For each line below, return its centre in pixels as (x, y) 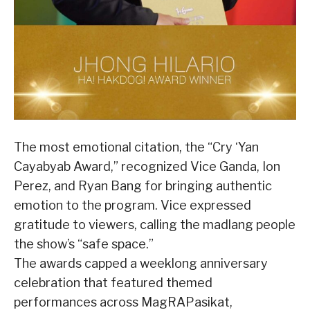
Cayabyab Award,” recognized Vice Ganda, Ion (147, 167)
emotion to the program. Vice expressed (133, 206)
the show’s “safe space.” (84, 244)
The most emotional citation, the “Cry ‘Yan (136, 147)
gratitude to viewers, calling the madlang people (155, 225)
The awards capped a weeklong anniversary (141, 264)
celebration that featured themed (113, 283)
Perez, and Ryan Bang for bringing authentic (143, 186)
